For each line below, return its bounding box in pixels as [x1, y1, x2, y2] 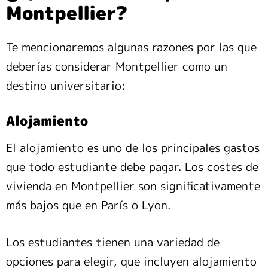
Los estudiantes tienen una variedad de [6, 234, 220, 251]
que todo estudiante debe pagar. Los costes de [6, 159, 258, 175]
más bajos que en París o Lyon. [6, 197, 174, 214]
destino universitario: [6, 78, 126, 94]
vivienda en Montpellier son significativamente [6, 178, 260, 194]
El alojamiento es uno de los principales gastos [6, 140, 260, 156]
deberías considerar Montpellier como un [6, 59, 227, 75]
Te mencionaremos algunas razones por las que [6, 39, 257, 56]
